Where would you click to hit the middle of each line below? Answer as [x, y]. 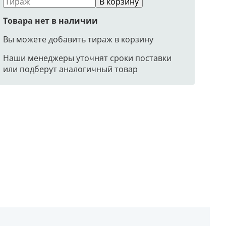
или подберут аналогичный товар [70, 69]
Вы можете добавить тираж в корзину [78, 39]
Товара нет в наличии [50, 20]
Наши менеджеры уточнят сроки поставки [87, 58]
